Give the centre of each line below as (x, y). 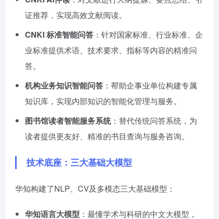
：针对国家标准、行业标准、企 (148, 34)
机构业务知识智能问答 (64, 85)
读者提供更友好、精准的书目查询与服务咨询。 (107, 136)
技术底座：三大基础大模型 (79, 162)
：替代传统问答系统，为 (154, 120)
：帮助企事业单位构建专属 (150, 85)
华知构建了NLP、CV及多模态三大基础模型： (95, 188)
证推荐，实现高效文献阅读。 (76, 15)
